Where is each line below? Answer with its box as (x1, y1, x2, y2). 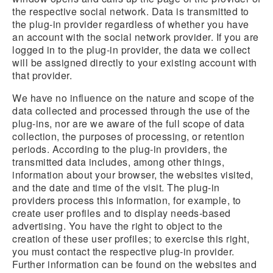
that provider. (12, 68, 72, 82)
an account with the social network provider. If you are (12, 30, 259, 44)
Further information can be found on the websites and (12, 257, 257, 271)
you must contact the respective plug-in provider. (12, 244, 235, 258)
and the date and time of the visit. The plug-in (12, 180, 220, 194)
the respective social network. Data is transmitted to (12, 4, 249, 18)
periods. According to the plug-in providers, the (12, 142, 227, 156)
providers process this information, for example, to (12, 193, 241, 207)
